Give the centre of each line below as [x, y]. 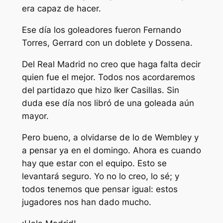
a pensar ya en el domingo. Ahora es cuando [111, 150]
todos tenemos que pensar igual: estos [100, 189]
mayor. [35, 116]
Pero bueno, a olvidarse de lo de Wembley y [110, 137]
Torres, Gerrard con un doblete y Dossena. [107, 43]
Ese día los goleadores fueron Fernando [101, 30]
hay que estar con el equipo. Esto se [94, 163]
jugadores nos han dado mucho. [86, 202]
